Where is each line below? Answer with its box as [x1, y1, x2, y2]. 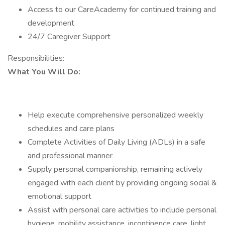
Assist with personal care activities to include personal [28, 204, 216, 215]
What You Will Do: [8, 66, 80, 77]
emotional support [28, 191, 93, 202]
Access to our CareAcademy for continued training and [28, 4, 216, 15]
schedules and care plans [28, 123, 117, 134]
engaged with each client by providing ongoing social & [28, 177, 217, 188]
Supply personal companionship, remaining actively [28, 164, 202, 175]
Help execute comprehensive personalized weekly [28, 109, 203, 121]
